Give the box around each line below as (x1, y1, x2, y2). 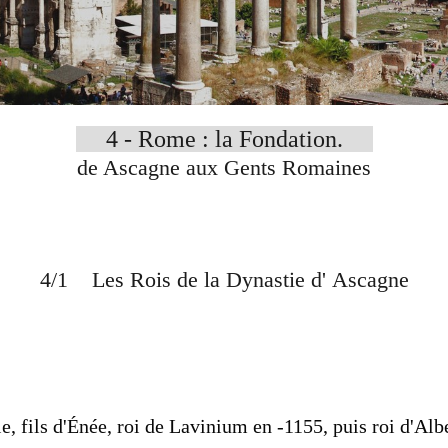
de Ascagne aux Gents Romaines (77, 155, 371, 181)
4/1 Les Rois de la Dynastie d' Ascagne (39, 267, 409, 293)
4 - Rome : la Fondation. (75, 126, 373, 153)
